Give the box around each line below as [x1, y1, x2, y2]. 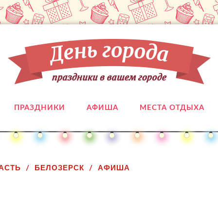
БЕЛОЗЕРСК [35, 163, 84, 172]
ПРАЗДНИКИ [14, 104, 65, 111]
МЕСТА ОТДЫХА [139, 104, 204, 111]
